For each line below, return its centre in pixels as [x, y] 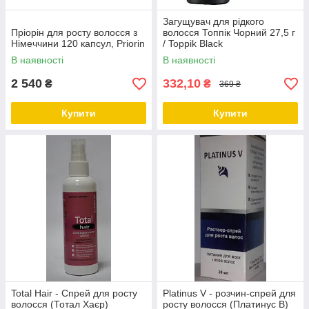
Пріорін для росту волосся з [74, 32]
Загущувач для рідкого [213, 21]
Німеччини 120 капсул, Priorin [78, 43]
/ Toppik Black [193, 43]
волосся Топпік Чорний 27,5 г [229, 32]
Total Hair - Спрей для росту [74, 293]
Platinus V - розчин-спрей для [229, 293]
